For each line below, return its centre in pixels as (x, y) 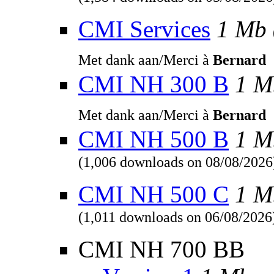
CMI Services (144, 29)
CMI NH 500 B (154, 139)
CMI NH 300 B (154, 84)
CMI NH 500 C (154, 194)
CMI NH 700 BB (161, 250)
